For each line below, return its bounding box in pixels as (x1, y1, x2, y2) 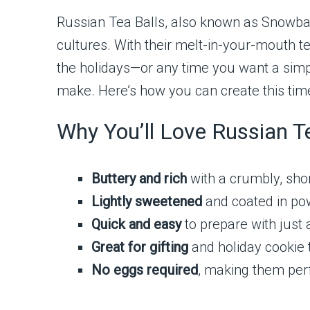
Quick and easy (91, 216, 181, 232)
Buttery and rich (91, 170, 187, 187)
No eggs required (91, 262, 198, 278)
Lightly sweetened (91, 193, 202, 210)
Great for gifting (91, 239, 188, 255)
